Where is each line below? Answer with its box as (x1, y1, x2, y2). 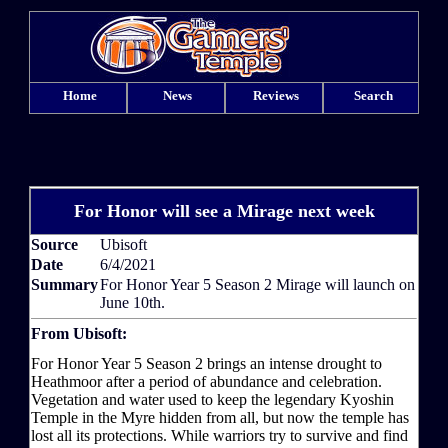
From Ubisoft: (31, 325, 127, 343)
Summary (31, 276, 98, 294)
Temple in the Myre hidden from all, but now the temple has (31, 409, 409, 427)
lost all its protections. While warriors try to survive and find (31, 427, 408, 445)
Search (354, 88, 393, 103)
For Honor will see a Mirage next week (73, 201, 375, 222)
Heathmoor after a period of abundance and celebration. (31, 373, 382, 391)
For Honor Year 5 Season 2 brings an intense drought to (31, 355, 382, 373)
